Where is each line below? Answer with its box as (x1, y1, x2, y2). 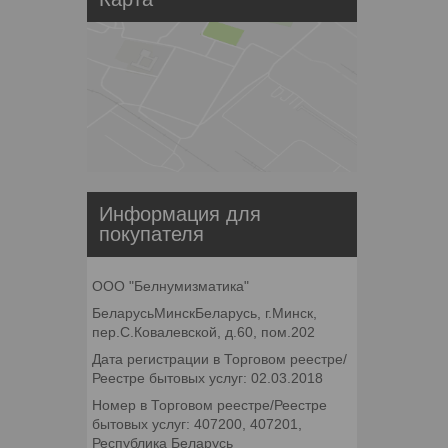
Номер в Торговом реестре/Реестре (92, 396, 327, 413)
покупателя (99, 222, 204, 245)
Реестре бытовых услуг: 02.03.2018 (92, 369, 323, 386)
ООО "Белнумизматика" (92, 277, 249, 294)
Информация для (99, 202, 261, 225)
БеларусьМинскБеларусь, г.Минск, (92, 304, 317, 321)
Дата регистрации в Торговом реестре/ (92, 350, 347, 367)
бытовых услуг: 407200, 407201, (92, 415, 302, 432)
